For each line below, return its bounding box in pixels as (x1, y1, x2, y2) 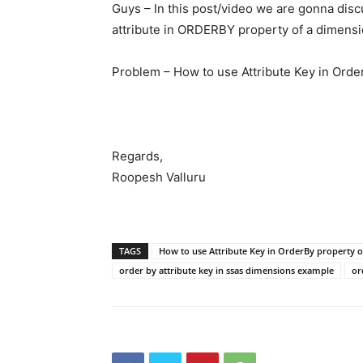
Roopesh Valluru (112, 169, 206, 185)
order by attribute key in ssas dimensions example (119, 263, 334, 276)
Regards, (112, 147, 163, 164)
